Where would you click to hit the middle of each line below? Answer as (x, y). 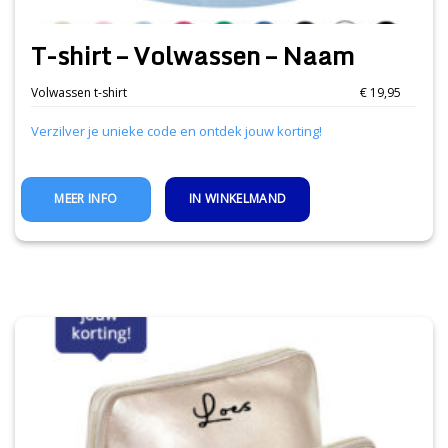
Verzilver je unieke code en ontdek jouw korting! (177, 130)
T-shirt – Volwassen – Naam (193, 56)
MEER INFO (86, 198)
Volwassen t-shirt (79, 92)
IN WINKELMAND (237, 198)
